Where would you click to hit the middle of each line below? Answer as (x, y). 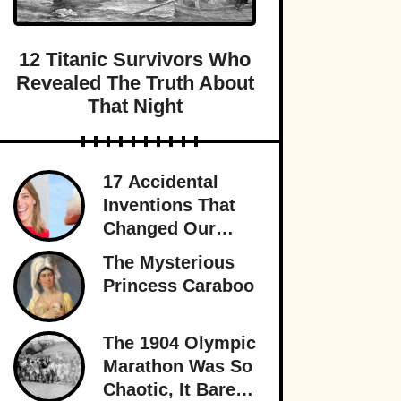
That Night (135, 106)
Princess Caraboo (179, 285)
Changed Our (159, 228)
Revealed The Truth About (135, 82)
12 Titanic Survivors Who (135, 59)
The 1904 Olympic (179, 342)
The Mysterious (169, 262)
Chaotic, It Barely (177, 389)
